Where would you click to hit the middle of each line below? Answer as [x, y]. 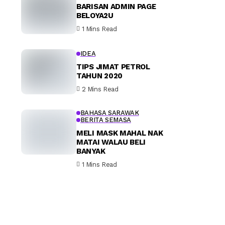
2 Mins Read [100, 89]
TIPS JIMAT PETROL [113, 67]
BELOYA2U [95, 16]
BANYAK [91, 151]
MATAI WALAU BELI [111, 142]
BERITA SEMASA [105, 120]
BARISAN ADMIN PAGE [116, 7]
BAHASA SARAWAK [109, 113]
